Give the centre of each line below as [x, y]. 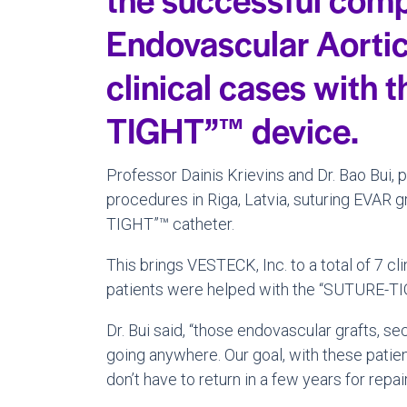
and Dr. [312, 175]
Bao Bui [365, 175]
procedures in [157, 199]
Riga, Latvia [247, 199]
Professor [144, 175]
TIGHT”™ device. [233, 129]
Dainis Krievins [233, 175]
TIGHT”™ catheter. [170, 224]
